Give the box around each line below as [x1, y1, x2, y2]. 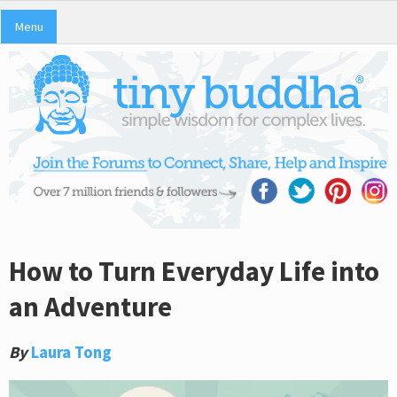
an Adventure [9, 288, 172, 324]
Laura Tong [31, 341, 112, 362]
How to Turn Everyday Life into [9, 253, 379, 289]
